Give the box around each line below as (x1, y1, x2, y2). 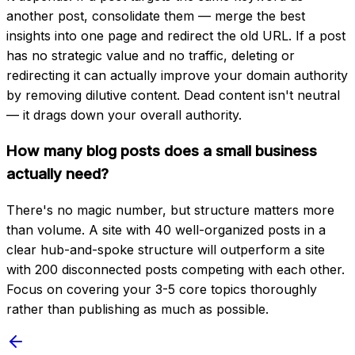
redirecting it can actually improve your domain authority (6, 67, 348, 83)
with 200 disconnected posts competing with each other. (6, 261, 345, 278)
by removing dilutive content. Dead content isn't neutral (6, 86, 340, 103)
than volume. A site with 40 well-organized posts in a (6, 222, 326, 239)
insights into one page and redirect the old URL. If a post (6, 27, 345, 44)
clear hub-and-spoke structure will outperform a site (6, 242, 325, 258)
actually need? (6, 165, 109, 184)
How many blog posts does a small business (6, 142, 317, 161)
